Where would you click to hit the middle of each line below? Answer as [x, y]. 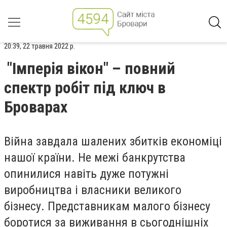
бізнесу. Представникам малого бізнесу [107, 206]
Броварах [36, 107]
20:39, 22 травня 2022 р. [40, 46]
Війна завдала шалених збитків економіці [113, 141]
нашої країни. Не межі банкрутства [95, 158]
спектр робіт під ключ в [85, 88]
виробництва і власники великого [93, 190]
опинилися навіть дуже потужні [86, 174]
